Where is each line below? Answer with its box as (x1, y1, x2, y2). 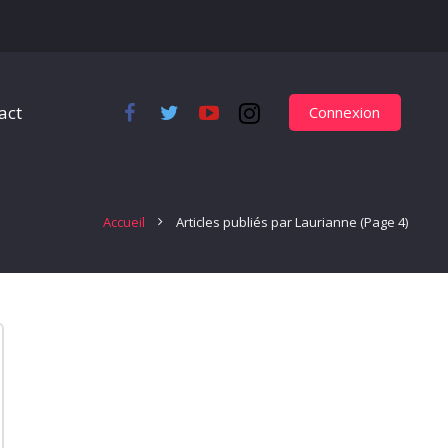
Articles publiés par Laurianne (176, 213, 357, 231)
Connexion (309, 102, 381, 122)
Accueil (103, 213, 145, 231)
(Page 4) (357, 213, 408, 231)
